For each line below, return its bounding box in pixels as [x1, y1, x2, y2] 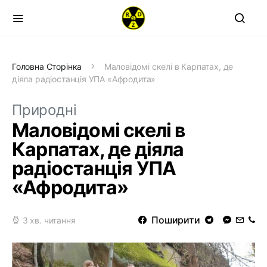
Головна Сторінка [12, 61, 82, 72]
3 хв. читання [22, 215, 76, 225]
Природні [12, 101, 77, 119]
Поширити [151, 214, 200, 226]
